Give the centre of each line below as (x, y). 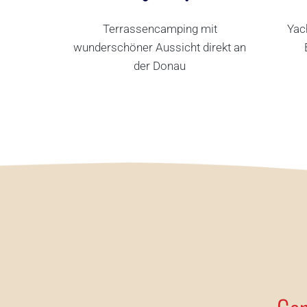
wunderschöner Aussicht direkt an (160, 47)
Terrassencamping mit (160, 28)
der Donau (160, 65)
